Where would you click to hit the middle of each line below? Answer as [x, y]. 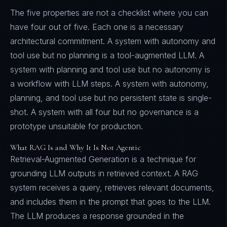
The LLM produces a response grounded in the [97, 216]
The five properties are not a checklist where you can [109, 13]
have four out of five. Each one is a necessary [97, 27]
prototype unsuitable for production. [77, 126]
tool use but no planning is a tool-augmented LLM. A [107, 55]
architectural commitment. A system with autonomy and [113, 41]
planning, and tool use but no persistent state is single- [111, 98]
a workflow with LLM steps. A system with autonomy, [109, 84]
